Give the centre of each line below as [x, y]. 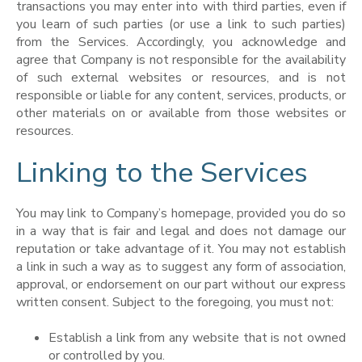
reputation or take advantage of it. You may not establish [181, 249]
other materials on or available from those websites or [181, 114]
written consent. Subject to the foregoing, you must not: [175, 303]
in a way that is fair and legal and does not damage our [181, 232]
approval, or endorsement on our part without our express [181, 285]
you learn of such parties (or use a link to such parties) [181, 25]
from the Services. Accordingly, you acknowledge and [181, 42]
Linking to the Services [162, 172]
